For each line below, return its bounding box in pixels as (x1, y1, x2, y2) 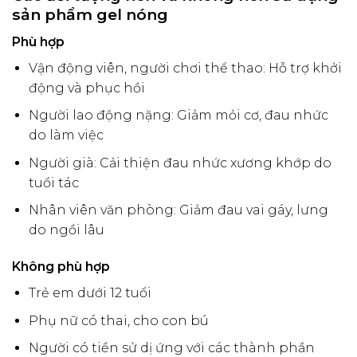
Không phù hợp (12, 259, 110, 275)
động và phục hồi (28, 80, 145, 96)
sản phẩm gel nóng (12, 5, 168, 25)
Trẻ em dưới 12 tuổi (28, 285, 151, 301)
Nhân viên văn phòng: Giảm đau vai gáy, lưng (28, 202, 328, 218)
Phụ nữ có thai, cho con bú (28, 312, 209, 328)
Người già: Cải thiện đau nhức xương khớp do (28, 155, 331, 171)
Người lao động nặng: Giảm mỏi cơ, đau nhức (28, 108, 328, 124)
